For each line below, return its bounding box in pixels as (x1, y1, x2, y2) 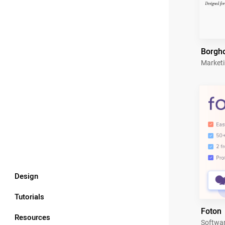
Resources (15, 211, 50, 223)
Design (15, 170, 38, 182)
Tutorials (15, 191, 44, 202)
